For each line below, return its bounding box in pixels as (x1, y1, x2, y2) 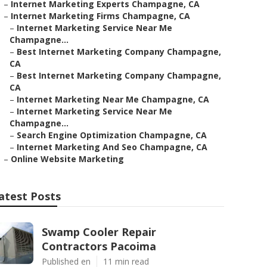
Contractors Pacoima (42, 239, 156, 253)
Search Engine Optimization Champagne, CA (17, 129, 207, 141)
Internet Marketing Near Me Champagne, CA (17, 94, 209, 105)
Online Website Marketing (11, 153, 124, 164)
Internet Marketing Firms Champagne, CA (11, 10, 190, 21)
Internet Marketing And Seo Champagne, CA (17, 141, 207, 153)
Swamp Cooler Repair (42, 225, 156, 239)
